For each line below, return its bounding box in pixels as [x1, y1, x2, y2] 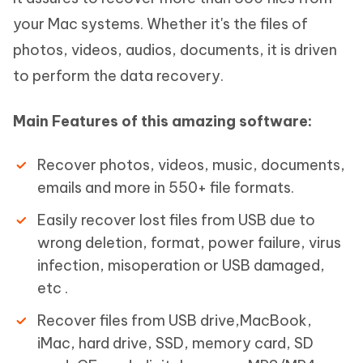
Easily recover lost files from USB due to [37, 211, 315, 229]
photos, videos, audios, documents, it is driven [13, 41, 337, 59]
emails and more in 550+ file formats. [37, 178, 294, 197]
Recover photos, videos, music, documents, [37, 156, 345, 174]
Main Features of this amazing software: [13, 112, 312, 130]
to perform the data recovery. [13, 66, 224, 85]
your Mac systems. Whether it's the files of [13, 15, 308, 33]
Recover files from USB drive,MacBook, [37, 311, 312, 330]
